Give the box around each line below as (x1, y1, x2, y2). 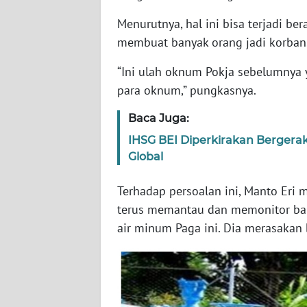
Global (128, 150, 163, 164)
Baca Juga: (128, 112, 189, 125)
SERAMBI (27, 80, 64, 93)
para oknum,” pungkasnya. (117, 82, 256, 99)
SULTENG (27, 283, 65, 295)
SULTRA (27, 182, 58, 194)
